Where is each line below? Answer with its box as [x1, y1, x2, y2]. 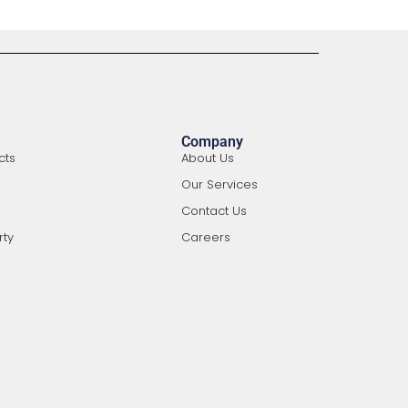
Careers [181, 229, 231, 246]
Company [181, 133, 244, 150]
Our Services [181, 176, 259, 193]
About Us [181, 149, 235, 167]
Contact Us [181, 202, 248, 219]
